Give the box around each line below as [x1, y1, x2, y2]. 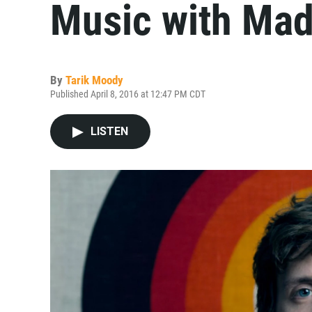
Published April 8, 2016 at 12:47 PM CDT [50, 88, 205, 100]
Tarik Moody [65, 73, 123, 87]
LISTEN [91, 125, 128, 138]
